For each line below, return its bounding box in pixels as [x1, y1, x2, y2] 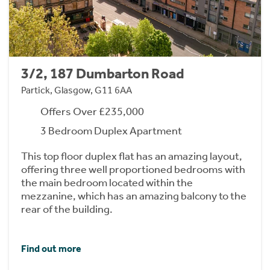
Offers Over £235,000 [40, 105, 144, 119]
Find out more [21, 242, 81, 254]
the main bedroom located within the [21, 176, 193, 190]
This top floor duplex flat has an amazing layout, [21, 149, 242, 163]
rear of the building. [21, 202, 113, 216]
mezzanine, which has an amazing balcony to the [21, 189, 246, 203]
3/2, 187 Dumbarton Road [21, 65, 184, 83]
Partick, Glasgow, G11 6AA [21, 84, 132, 96]
